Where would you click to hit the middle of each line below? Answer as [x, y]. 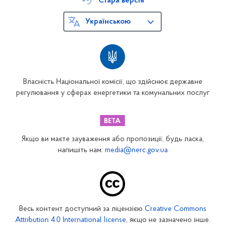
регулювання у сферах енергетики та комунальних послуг [113, 93]
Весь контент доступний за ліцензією [82, 209]
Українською [108, 22]
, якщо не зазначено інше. [168, 220]
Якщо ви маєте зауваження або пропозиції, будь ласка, [113, 139]
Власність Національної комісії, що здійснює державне [113, 82]
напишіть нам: [81, 150]
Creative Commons [175, 209]
